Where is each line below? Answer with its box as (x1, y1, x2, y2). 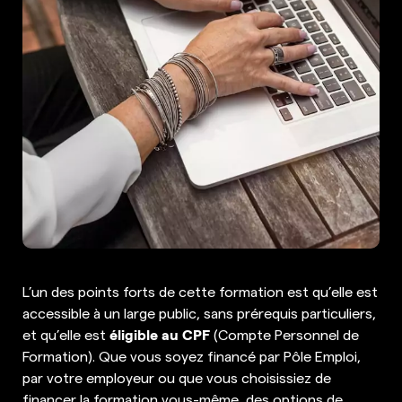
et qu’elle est (22, 325, 109, 344)
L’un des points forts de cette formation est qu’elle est (22, 282, 378, 301)
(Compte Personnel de (210, 325, 359, 344)
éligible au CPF (109, 324, 210, 345)
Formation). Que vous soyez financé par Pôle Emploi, (22, 346, 361, 365)
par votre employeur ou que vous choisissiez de (22, 368, 331, 387)
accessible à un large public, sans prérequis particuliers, (22, 303, 376, 322)
